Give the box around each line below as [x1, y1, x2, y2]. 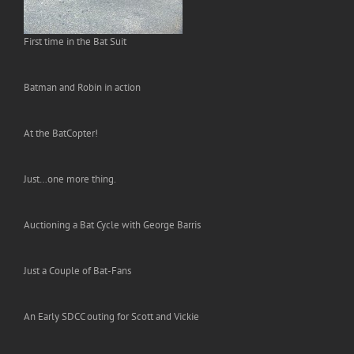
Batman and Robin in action [24, 81, 141, 94]
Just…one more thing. [24, 172, 116, 186]
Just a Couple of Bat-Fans [24, 264, 131, 277]
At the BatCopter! [24, 126, 98, 140]
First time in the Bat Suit [24, 35, 126, 48]
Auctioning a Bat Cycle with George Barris [24, 218, 201, 232]
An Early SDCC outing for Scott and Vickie [24, 310, 199, 323]
